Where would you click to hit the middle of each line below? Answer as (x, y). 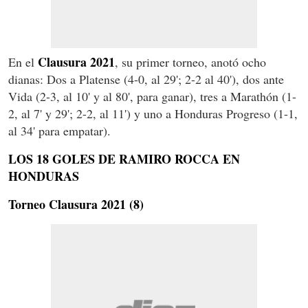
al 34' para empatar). (59, 130)
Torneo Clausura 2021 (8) (76, 204)
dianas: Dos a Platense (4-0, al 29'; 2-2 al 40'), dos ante (146, 79)
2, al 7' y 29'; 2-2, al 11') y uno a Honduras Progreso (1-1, (153, 113)
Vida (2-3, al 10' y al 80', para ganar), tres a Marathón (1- (152, 96)
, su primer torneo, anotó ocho (190, 62)
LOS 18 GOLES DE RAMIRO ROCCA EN (124, 158)
